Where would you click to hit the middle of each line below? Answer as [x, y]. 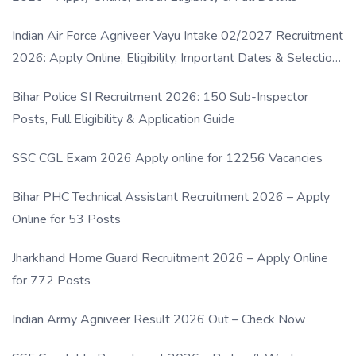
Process [35, 80]
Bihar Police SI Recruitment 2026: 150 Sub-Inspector [160, 97]
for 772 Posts [51, 280]
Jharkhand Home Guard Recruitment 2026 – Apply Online [170, 258]
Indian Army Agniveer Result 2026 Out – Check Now [159, 319]
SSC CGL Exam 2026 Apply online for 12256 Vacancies [167, 158]
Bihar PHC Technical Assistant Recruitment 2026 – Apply [171, 197]
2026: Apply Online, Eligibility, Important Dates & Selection [175, 58]
